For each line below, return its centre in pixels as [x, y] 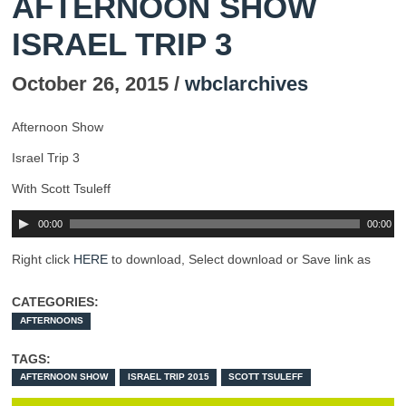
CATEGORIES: [55, 302]
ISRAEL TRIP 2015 [168, 377]
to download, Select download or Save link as [239, 260]
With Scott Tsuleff [61, 189]
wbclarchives [246, 84]
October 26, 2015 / [98, 84]
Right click [43, 260]
